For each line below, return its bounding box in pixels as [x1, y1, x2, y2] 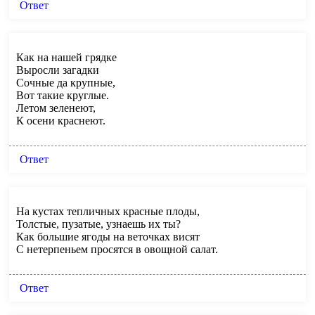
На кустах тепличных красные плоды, [16, 205, 200, 217]
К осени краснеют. [16, 114, 105, 127]
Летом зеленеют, [16, 101, 96, 114]
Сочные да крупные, [16, 76, 115, 89]
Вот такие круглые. [16, 89, 109, 101]
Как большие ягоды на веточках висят [16, 230, 200, 243]
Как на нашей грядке [16, 51, 117, 63]
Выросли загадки [16, 63, 99, 76]
